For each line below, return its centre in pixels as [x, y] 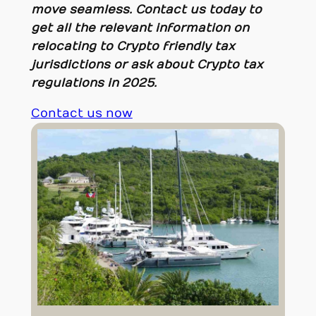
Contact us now [81, 114]
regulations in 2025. [93, 83]
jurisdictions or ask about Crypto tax [147, 65]
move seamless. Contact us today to [146, 10]
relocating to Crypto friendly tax [133, 46]
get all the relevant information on [140, 28]
